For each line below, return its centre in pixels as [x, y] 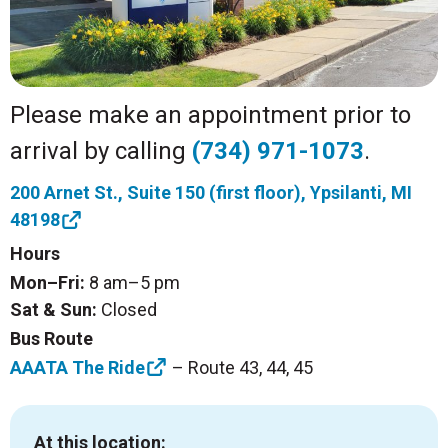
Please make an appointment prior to [210, 115]
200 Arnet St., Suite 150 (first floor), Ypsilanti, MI [211, 193]
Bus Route [51, 338]
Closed [127, 310]
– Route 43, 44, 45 [240, 367]
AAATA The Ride [77, 367]
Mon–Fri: [47, 283]
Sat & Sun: [53, 310]
